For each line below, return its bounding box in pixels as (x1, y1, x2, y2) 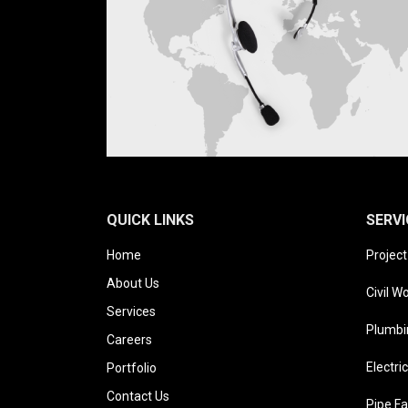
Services (107, 304, 156, 320)
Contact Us (107, 389, 169, 404)
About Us (107, 276, 159, 291)
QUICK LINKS (107, 211, 194, 229)
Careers (107, 332, 152, 348)
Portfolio (107, 361, 157, 376)
